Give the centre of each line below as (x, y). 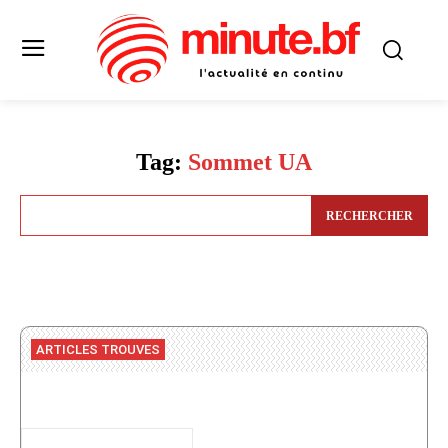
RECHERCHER (369, 215)
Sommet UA (250, 162)
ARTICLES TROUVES (98, 349)
